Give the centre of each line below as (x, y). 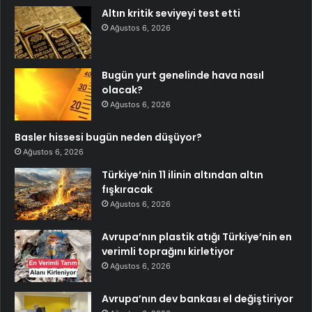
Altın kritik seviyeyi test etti (171, 13)
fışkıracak (127, 189)
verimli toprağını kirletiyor (168, 251)
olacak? (122, 89)
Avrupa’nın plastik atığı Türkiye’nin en (197, 236)
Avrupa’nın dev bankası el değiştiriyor (197, 298)
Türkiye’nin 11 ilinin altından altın (182, 174)
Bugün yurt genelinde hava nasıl (183, 75)
